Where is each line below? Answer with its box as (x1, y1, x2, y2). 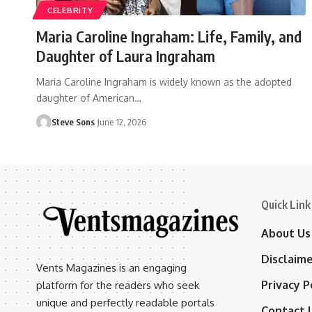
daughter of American (36, 91, 134, 104)
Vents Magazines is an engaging (36, 260, 187, 274)
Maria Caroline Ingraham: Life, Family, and (36, 26, 302, 46)
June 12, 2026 (97, 116, 147, 127)
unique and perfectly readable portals (36, 295, 214, 309)
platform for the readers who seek (36, 278, 199, 292)
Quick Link (260, 197, 311, 212)
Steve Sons (52, 116, 95, 127)
